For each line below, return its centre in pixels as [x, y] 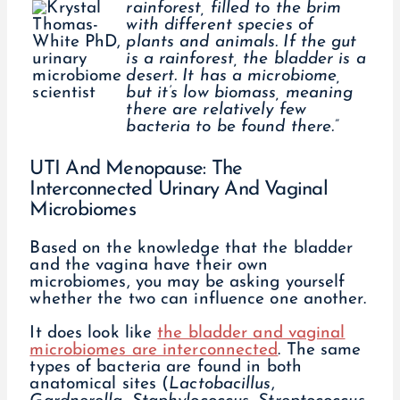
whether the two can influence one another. [198, 299]
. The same [320, 351]
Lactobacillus [220, 385]
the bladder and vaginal [251, 334]
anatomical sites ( [100, 385]
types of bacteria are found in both [166, 368]
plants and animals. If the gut [242, 43]
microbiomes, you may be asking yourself [187, 282]
